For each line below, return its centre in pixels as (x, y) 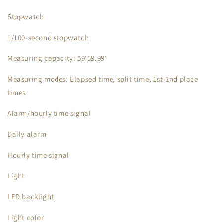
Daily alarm (27, 134)
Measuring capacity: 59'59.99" (58, 58)
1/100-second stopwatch (48, 37)
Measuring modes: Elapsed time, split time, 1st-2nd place (103, 79)
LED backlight (31, 196)
